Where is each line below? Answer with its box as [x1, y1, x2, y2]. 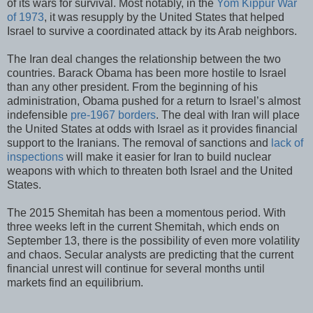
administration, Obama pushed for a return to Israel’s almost [7, 94, 300, 107]
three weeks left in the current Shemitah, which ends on [7, 220, 279, 233]
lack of [271, 136, 303, 149]
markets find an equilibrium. [7, 276, 143, 289]
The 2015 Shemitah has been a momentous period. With [7, 206, 286, 219]
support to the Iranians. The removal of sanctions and [7, 136, 271, 149]
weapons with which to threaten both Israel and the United [7, 164, 293, 177]
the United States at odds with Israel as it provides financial [7, 122, 298, 135]
